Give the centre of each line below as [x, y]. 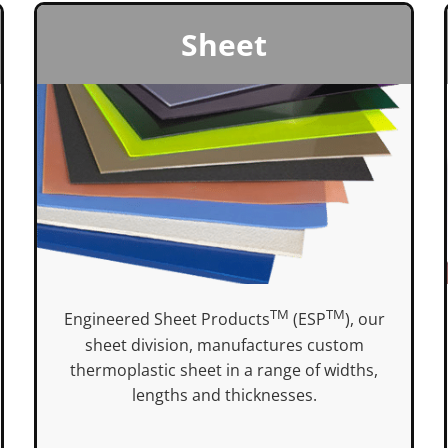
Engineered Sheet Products [166, 319]
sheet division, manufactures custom [224, 344]
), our [364, 319]
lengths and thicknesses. [224, 394]
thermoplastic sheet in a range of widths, [224, 369]
